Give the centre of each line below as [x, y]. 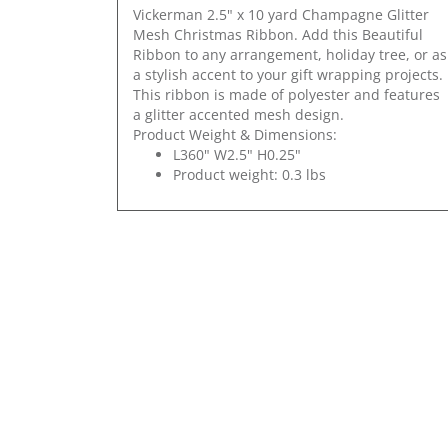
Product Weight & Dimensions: [235, 134]
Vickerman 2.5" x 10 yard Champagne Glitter [281, 14]
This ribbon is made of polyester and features [286, 94]
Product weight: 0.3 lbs [249, 174]
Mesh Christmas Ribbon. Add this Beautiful [278, 34]
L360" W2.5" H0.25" [237, 154]
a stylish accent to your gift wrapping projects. [288, 74]
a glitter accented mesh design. [238, 114]
